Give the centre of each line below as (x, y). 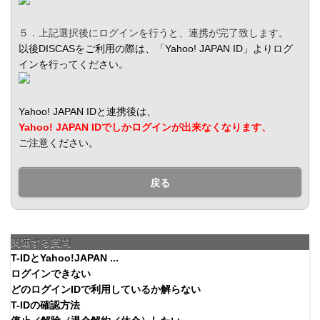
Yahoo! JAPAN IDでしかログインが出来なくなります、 (145, 127)
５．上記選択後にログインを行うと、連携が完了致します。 (154, 33)
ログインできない (51, 274)
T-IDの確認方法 (45, 305)
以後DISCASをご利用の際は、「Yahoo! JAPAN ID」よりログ (156, 49)
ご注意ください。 (59, 143)
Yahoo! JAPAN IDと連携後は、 (87, 112)
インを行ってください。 (74, 65)
